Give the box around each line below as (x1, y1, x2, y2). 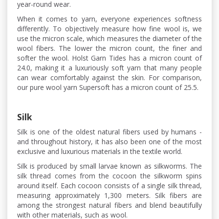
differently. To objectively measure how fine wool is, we (17, 24, 202, 34)
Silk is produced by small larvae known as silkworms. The (17, 161, 202, 171)
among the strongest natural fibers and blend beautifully (17, 200, 202, 210)
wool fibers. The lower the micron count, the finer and (17, 44, 202, 53)
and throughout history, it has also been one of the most (17, 137, 202, 147)
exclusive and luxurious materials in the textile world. (17, 147, 182, 156)
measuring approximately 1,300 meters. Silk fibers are (17, 191, 202, 200)
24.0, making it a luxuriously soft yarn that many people (17, 63, 202, 73)
